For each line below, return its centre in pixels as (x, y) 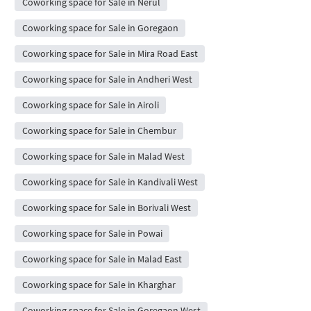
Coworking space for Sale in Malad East (102, 259)
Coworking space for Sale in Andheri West (107, 79)
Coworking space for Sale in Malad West (103, 157)
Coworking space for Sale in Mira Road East (110, 54)
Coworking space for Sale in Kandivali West (110, 182)
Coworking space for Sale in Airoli (90, 105)
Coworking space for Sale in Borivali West (106, 208)
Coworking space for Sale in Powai (92, 234)
